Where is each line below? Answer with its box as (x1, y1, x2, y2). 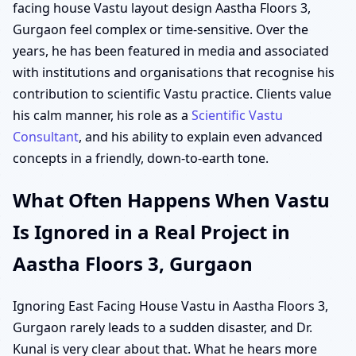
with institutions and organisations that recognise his (13, 63, 335, 81)
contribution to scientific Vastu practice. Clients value (13, 84, 331, 103)
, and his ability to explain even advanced (79, 127, 323, 145)
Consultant (13, 127, 79, 145)
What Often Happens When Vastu (13, 187, 330, 214)
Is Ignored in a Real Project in (13, 219, 290, 246)
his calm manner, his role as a (13, 106, 192, 124)
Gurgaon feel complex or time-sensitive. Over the (13, 20, 308, 38)
